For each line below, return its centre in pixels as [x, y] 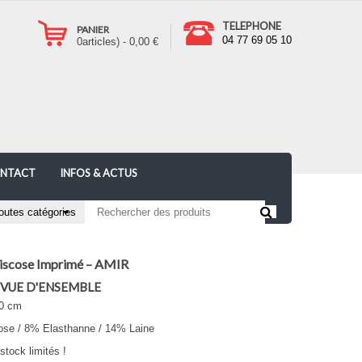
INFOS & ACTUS [99, 173]
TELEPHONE [252, 26]
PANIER [93, 29]
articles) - [106, 42]
